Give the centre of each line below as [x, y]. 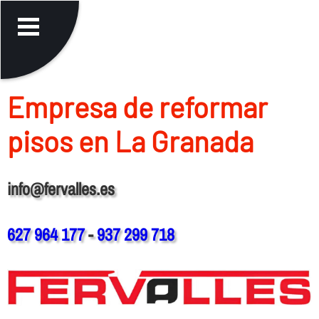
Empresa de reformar [137, 106]
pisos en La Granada [130, 141]
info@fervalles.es [61, 188]
